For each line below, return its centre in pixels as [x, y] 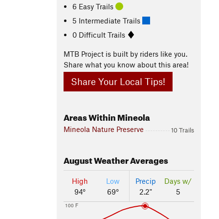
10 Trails [183, 130]
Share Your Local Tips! [118, 82]
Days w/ [178, 181]
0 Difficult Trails [100, 34]
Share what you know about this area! [126, 65]
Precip [146, 181]
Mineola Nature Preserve [104, 129]
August [78, 159]
